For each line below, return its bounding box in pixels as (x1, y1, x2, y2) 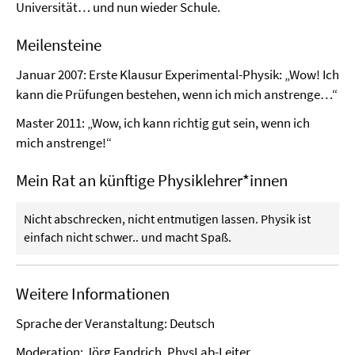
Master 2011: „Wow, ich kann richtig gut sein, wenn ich (16, 114, 310, 132)
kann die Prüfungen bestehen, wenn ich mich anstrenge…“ (16, 86, 338, 103)
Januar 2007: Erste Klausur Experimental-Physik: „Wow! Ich (16, 66, 339, 83)
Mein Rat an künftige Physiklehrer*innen (16, 170, 288, 191)
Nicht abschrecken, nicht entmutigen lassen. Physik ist (24, 211, 311, 227)
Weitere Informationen (16, 283, 170, 304)
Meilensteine (16, 34, 101, 55)
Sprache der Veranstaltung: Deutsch (16, 315, 215, 332)
